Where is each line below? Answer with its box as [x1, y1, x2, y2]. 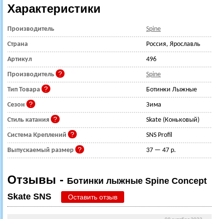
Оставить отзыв [68, 193, 117, 201]
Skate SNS [7, 191, 51, 201]
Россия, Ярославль [146, 40, 200, 48]
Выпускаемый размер [7, 146, 75, 154]
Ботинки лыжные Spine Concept [67, 175, 207, 186]
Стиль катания [7, 116, 51, 124]
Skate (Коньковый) [146, 116, 199, 124]
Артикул [7, 55, 32, 63]
